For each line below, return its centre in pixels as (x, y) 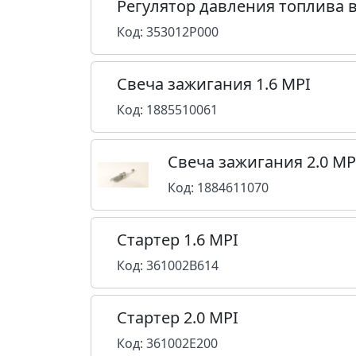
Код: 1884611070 (218, 188)
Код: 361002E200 (167, 343)
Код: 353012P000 (168, 32)
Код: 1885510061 (167, 110)
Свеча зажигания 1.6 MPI (214, 84)
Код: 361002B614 (168, 265)
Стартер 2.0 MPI (178, 317)
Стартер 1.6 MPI (178, 240)
